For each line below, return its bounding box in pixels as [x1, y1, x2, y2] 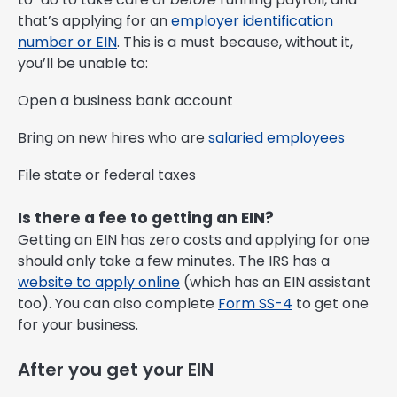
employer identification [171, 11, 333, 32]
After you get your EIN [18, 357, 214, 383]
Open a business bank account [18, 90, 233, 112]
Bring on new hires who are [18, 128, 208, 149]
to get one [292, 293, 369, 315]
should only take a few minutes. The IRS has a [18, 251, 330, 272]
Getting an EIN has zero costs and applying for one [18, 230, 370, 251]
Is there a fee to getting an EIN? [18, 207, 274, 230]
